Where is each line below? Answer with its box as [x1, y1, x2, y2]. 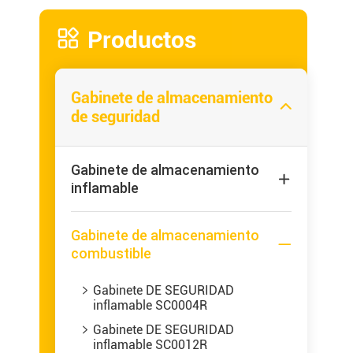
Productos [87, 26, 196, 54]
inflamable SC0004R [93, 298, 207, 313]
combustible [71, 244, 151, 262]
